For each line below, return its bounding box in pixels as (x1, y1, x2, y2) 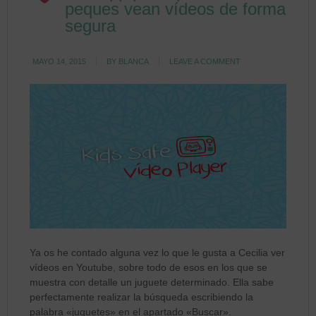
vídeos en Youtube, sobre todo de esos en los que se (30, 261, 268, 273)
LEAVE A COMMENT (169, 57, 241, 66)
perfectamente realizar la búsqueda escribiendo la (30, 291, 254, 303)
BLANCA (119, 57, 150, 66)
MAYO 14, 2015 (32, 57, 87, 66)
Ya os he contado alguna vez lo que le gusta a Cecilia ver (30, 246, 286, 258)
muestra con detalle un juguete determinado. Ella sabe (30, 276, 274, 288)
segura (65, 16, 116, 35)
